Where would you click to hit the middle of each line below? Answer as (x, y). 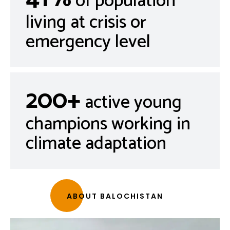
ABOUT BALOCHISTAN (115, 196)
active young (131, 102)
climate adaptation (96, 143)
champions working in (108, 124)
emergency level (88, 42)
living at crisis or (86, 22)
